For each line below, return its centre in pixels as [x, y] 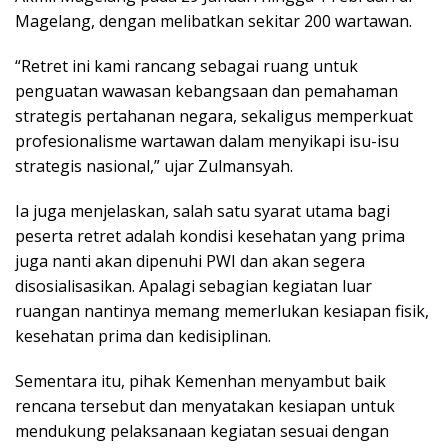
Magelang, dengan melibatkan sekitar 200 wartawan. [213, 21]
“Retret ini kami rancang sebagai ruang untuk [186, 66]
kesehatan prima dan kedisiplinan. [143, 336]
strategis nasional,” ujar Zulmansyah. [154, 166]
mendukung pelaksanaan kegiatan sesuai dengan [202, 431]
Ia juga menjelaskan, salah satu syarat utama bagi [202, 211]
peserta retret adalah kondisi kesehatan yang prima [210, 236]
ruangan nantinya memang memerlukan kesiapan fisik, [222, 311]
